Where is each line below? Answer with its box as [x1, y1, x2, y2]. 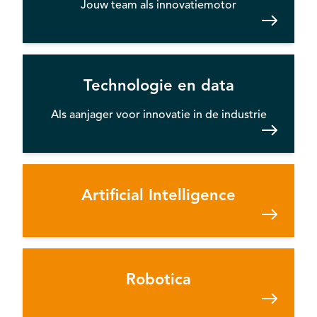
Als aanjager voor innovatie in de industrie [50, 107, 267, 122]
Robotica [126, 269, 191, 289]
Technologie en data [83, 75, 234, 95]
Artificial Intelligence [81, 185, 236, 204]
